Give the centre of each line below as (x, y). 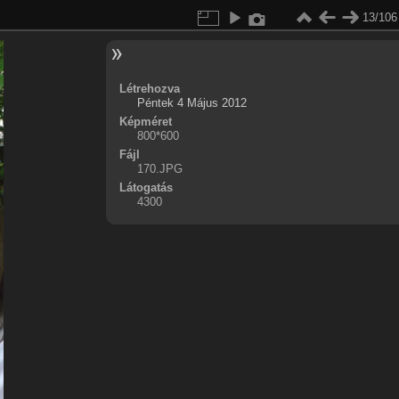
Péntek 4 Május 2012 (191, 103)
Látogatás (146, 187)
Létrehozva (149, 89)
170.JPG (159, 169)
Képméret (145, 122)
